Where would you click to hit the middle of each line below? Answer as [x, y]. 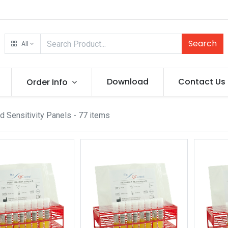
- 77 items [90, 115]
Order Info [47, 82]
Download [127, 82]
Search [203, 44]
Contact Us [202, 82]
